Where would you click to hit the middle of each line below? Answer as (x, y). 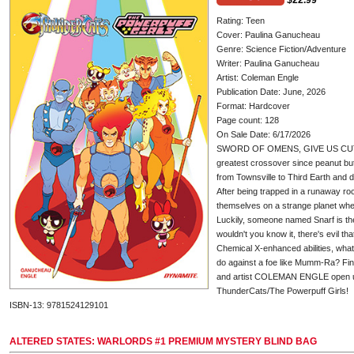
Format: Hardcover (253, 106)
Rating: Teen (241, 21)
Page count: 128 (248, 120)
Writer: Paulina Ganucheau (268, 63)
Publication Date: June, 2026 (271, 92)
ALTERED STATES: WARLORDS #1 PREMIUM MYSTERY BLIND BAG (163, 341)
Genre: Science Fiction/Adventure (281, 49)
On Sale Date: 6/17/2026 (264, 134)
